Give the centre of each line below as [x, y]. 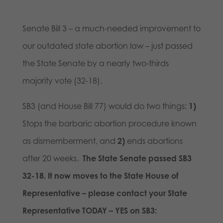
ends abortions [154, 141]
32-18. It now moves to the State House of [100, 176]
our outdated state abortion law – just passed [107, 46]
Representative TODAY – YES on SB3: [89, 211]
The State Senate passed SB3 [136, 159]
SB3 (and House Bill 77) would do [83, 106]
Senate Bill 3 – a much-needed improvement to [111, 29]
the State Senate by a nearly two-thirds [95, 63]
